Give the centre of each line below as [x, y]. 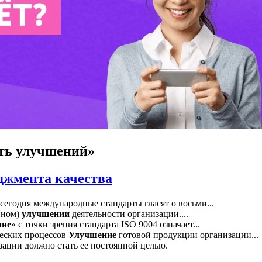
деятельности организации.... [129, 213]
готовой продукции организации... [187, 235]
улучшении [46, 213]
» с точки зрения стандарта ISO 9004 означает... [106, 224]
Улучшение [92, 235]
